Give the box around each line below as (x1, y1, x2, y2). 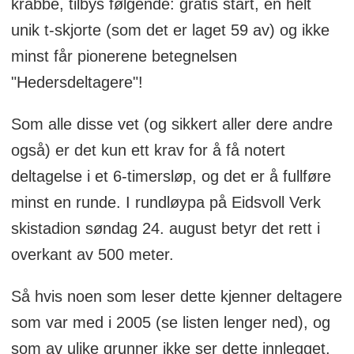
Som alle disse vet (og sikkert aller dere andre (10, 115, 333, 133)
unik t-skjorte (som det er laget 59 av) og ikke (10, 21, 330, 39)
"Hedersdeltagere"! (10, 73, 143, 91)
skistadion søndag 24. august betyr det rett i (10, 219, 320, 237)
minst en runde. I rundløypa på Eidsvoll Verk (10, 193, 321, 211)
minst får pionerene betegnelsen (10, 47, 237, 65)
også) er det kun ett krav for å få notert (10, 141, 285, 159)
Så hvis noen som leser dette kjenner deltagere (10, 287, 342, 305)
